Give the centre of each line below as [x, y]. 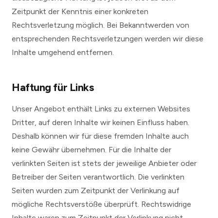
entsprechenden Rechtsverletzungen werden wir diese [108, 39]
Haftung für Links [53, 87]
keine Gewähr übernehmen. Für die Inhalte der [91, 150]
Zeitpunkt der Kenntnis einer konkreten [80, 11]
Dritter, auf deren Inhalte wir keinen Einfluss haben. [100, 122]
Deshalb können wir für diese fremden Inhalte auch [100, 136]
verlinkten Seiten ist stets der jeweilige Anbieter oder [104, 163]
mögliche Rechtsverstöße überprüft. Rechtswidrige [101, 204]
